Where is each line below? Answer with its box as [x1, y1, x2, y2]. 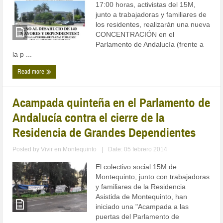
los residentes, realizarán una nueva [96, 20, 211, 29]
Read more [17, 68, 46, 76]
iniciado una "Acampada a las [96, 203, 189, 211]
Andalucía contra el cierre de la [12, 110, 165, 126]
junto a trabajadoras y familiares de [96, 10, 207, 19]
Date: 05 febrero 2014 [108, 146, 168, 153]
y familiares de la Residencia [96, 183, 186, 191]
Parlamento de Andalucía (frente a [96, 40, 204, 49]
